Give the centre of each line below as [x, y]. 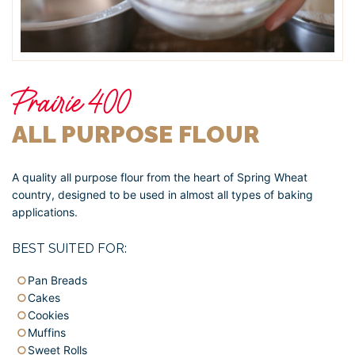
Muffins [47, 333]
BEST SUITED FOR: [69, 249]
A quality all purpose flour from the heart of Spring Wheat [160, 177]
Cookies [48, 315]
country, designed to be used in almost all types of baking [162, 195]
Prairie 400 [71, 103]
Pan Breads [57, 281]
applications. [45, 212]
